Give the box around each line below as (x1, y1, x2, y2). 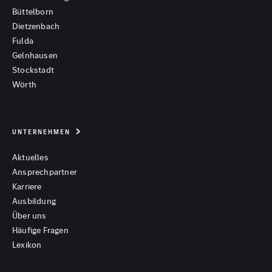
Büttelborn (12, 5, 53, 18)
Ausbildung (12, 195, 56, 208)
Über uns (12, 209, 47, 222)
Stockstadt (12, 64, 54, 76)
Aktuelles (12, 151, 49, 164)
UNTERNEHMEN (12, 127, 70, 137)
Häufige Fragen (12, 224, 69, 237)
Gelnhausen (12, 49, 58, 62)
